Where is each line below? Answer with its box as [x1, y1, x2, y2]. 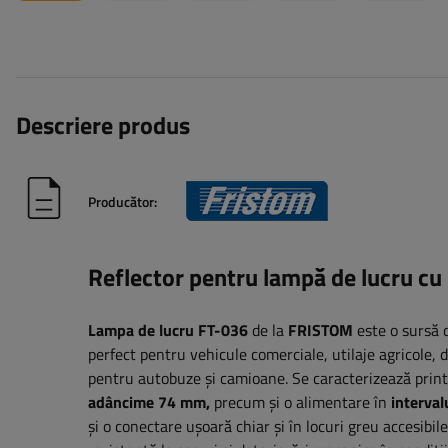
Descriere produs [16, 107, 190, 144]
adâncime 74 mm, [88, 390, 210, 415]
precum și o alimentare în [210, 390, 391, 415]
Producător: [88, 190, 157, 212]
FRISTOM [288, 318, 353, 343]
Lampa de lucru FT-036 [88, 318, 248, 343]
